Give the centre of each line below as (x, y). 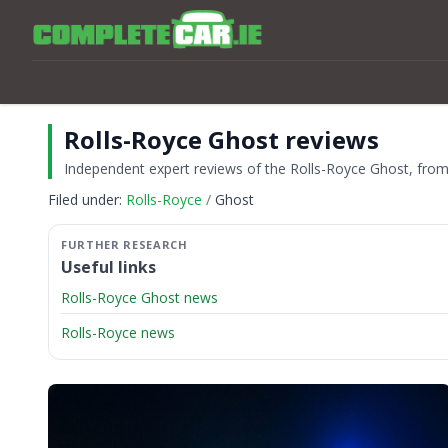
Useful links (108, 267)
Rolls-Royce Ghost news (139, 298)
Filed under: (87, 200)
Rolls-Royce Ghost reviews (221, 139)
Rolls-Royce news (118, 332)
